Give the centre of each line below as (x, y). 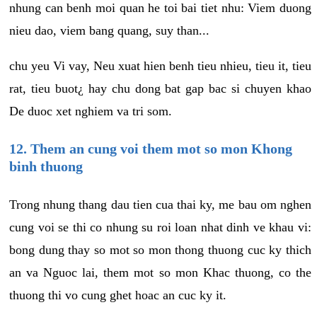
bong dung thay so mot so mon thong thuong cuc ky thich (160, 249)
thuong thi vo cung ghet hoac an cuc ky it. (118, 295)
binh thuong (46, 166)
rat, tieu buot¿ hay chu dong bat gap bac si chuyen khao (160, 88)
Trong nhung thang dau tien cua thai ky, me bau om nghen (160, 204)
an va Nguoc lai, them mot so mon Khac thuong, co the (160, 272)
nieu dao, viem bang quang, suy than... (109, 30)
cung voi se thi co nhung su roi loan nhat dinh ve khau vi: (160, 227)
